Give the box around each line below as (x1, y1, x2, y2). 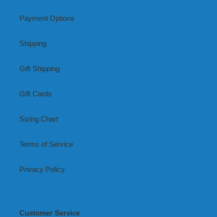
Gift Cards (19, 90, 52, 98)
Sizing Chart (19, 115, 58, 124)
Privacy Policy (19, 165, 65, 174)
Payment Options (19, 14, 75, 23)
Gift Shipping (19, 64, 60, 73)
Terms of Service (19, 140, 73, 149)
